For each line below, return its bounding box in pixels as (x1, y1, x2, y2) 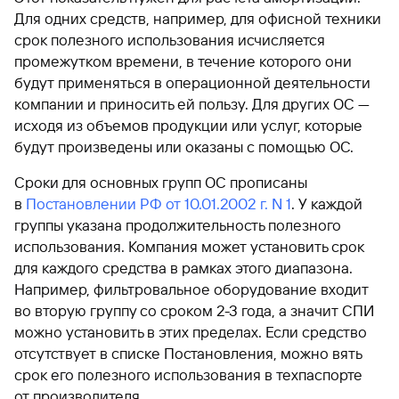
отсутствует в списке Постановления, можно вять (14, 344, 362, 362)
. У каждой (291, 194, 362, 213)
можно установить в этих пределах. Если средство (14, 322, 367, 341)
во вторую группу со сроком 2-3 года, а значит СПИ (14, 301, 374, 320)
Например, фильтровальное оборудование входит (14, 280, 369, 298)
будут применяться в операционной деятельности (14, 73, 370, 92)
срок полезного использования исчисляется (14, 30, 325, 49)
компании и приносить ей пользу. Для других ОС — (14, 94, 370, 113)
